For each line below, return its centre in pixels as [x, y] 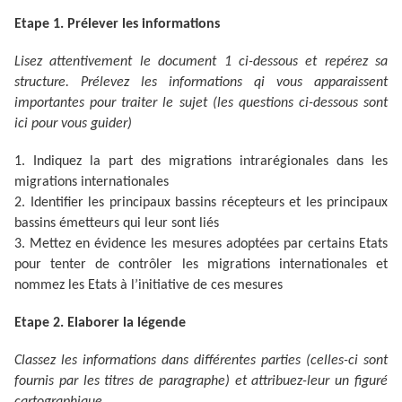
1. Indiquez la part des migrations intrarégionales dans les [201, 162]
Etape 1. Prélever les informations [117, 25]
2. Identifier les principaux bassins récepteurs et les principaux [201, 203]
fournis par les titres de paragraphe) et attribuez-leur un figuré [201, 382]
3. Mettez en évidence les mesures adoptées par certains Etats [201, 245]
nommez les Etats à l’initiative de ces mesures [149, 286]
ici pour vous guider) [73, 124]
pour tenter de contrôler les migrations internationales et [201, 265]
